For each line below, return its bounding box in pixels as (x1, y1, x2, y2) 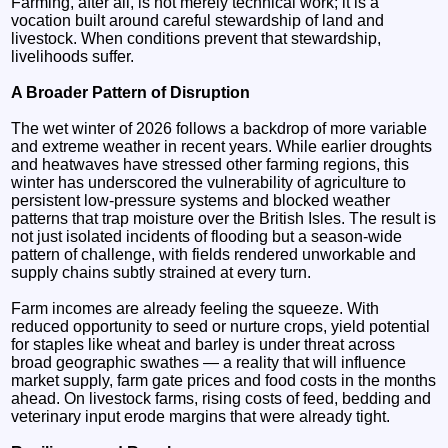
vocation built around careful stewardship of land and (11, 11, 385, 29)
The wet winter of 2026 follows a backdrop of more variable (11, 119, 428, 137)
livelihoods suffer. (11, 47, 135, 65)
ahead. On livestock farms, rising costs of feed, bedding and (11, 389, 432, 407)
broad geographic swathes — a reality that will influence (11, 353, 407, 371)
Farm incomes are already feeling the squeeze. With (11, 299, 380, 317)
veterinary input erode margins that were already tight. (11, 407, 391, 425)
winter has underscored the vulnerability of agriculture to (11, 173, 407, 191)
